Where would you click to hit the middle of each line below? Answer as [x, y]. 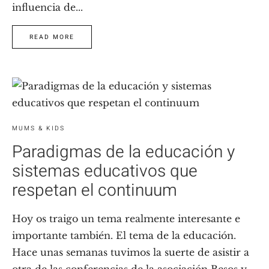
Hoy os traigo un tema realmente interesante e [126, 218]
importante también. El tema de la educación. [124, 235]
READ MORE [52, 37]
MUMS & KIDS [38, 128]
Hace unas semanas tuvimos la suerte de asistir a [131, 252]
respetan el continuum [95, 190]
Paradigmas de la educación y [123, 152]
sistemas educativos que [105, 171]
